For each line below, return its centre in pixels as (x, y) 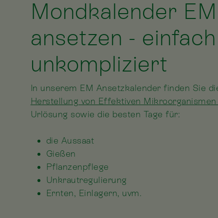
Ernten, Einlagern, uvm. (94, 193)
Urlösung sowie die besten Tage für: (105, 114)
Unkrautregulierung (86, 180)
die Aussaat (70, 141)
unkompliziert (99, 64)
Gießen (61, 154)
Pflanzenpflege (77, 167)
